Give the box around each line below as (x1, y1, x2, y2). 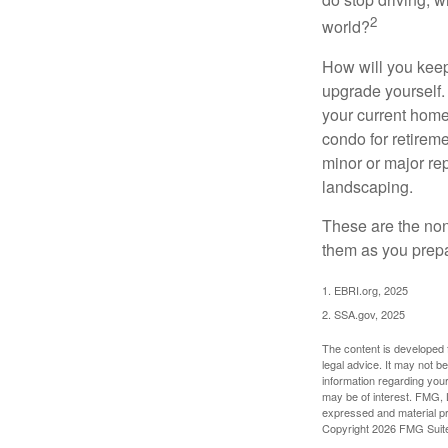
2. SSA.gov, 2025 (322, 305, 405, 322)
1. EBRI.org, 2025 (322, 281, 408, 298)
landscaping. (322, 174, 413, 198)
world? (322, 15, 370, 39)
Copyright (322, 419, 372, 436)
